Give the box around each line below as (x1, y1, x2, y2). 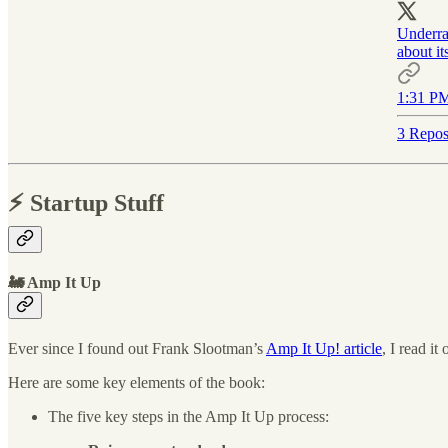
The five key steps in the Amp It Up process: (48, 408, 329, 426)
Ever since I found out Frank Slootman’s (8, 340, 266, 358)
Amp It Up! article (266, 340, 382, 358)
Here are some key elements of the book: (8, 374, 265, 392)
